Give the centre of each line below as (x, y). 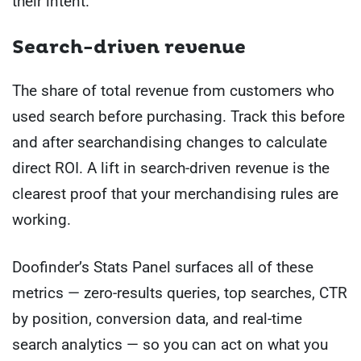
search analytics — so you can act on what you (170, 344)
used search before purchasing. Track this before (178, 117)
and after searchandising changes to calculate (170, 143)
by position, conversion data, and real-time (157, 318)
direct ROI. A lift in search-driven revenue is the (171, 168)
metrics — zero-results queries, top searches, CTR (180, 293)
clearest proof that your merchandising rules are (175, 194)
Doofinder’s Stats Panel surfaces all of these (163, 267)
